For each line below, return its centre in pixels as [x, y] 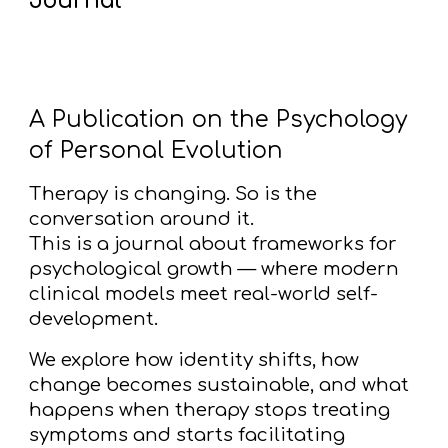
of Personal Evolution [156, 150]
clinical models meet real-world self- [204, 293]
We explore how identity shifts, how [194, 359]
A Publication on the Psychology [218, 119]
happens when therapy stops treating [210, 409]
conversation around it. [142, 218]
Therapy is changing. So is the [173, 193]
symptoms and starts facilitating [187, 434]
